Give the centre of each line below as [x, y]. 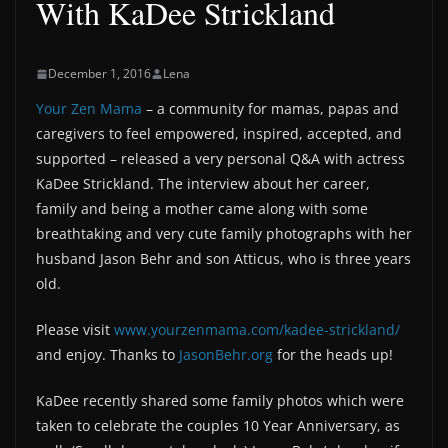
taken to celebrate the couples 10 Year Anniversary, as [218, 425]
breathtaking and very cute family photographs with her [224, 233]
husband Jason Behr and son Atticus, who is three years [223, 258]
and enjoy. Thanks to [107, 354]
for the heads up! [333, 354]
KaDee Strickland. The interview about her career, [203, 183]
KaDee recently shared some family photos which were [220, 400]
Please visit [75, 329]
